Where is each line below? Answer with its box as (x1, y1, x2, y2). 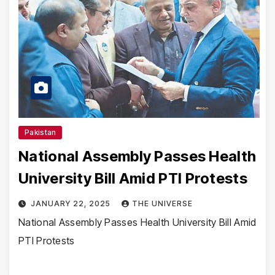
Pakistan (25, 127, 56, 137)
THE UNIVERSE (131, 198, 193, 208)
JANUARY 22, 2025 (30, 198, 113, 208)
